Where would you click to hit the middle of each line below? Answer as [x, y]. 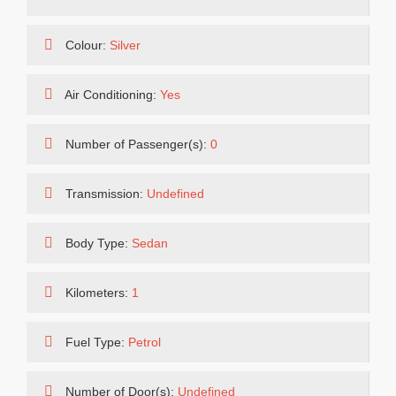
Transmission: [104, 194]
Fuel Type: [95, 342]
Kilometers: [97, 293]
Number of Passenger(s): [136, 144]
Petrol [145, 342]
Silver [125, 45]
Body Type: [97, 243]
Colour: [86, 45]
